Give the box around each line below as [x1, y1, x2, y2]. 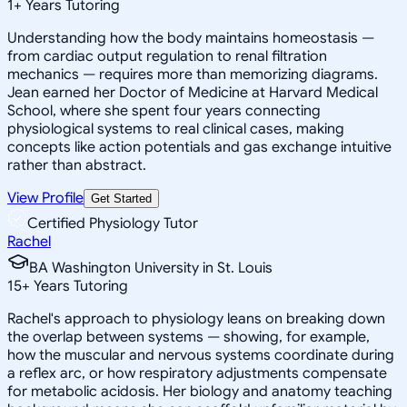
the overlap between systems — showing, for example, [7, 327, 370, 346]
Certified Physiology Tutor [27, 213, 198, 233]
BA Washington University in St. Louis [29, 258, 273, 277]
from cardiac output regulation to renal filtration [7, 46, 327, 65]
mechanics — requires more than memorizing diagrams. [7, 65, 378, 84]
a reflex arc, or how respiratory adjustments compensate [7, 363, 387, 382]
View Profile [7, 188, 84, 207]
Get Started [91, 191, 152, 205]
